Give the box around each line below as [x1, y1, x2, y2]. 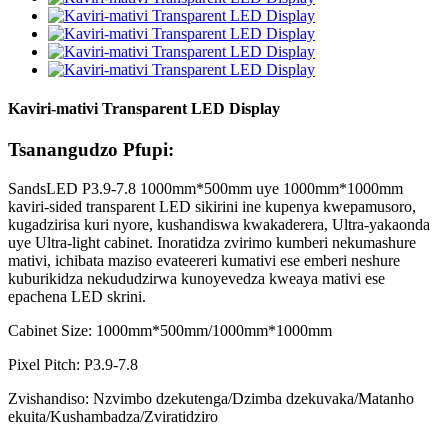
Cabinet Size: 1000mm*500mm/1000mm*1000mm [8, 322, 332, 340]
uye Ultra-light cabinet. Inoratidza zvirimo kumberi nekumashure [8, 234, 416, 252]
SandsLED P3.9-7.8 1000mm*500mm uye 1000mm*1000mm [8, 180, 403, 198]
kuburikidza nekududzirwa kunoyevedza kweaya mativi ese [8, 270, 385, 288]
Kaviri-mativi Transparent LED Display [8, 100, 280, 118]
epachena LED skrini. [8, 288, 146, 306]
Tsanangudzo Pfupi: [8, 139, 174, 161]
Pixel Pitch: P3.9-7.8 [8, 356, 138, 374]
